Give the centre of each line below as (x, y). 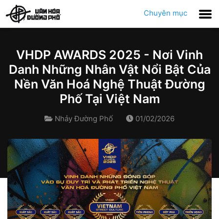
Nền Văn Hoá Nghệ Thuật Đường (109, 84)
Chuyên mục (165, 13)
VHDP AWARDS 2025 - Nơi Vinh (109, 55)
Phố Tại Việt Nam (109, 99)
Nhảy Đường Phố (84, 119)
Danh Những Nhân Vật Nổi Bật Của (109, 69)
